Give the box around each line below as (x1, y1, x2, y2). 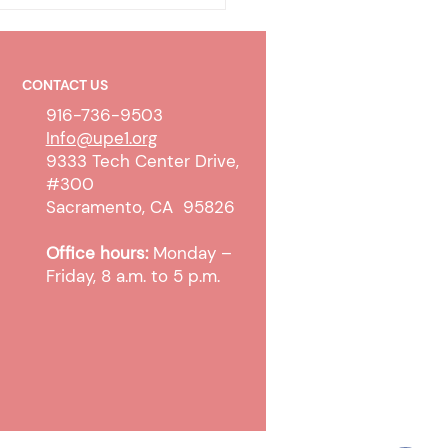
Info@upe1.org (45, 127, 157, 150)
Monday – (152, 242, 232, 265)
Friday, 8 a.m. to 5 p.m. (45, 265, 220, 288)
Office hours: (45, 242, 153, 265)
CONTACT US (21, 76, 108, 95)
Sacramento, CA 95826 (45, 196, 235, 219)
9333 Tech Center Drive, (45, 150, 239, 173)
